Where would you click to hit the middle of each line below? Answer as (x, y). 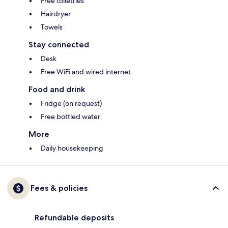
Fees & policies (59, 188)
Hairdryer (56, 14)
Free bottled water (70, 117)
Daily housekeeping (72, 148)
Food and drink (57, 90)
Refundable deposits (74, 218)
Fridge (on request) (71, 104)
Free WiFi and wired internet (86, 72)
